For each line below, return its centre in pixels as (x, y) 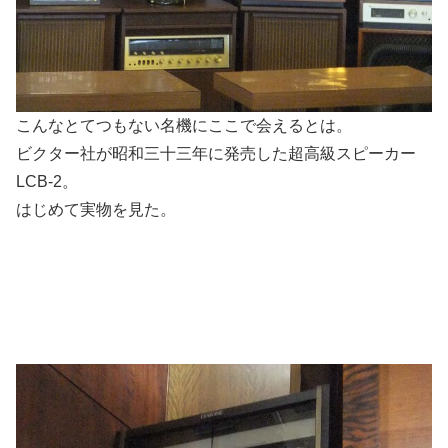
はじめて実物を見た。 (96, 210)
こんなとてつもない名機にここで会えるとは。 (184, 126)
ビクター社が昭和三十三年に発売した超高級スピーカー (216, 154)
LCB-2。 (47, 182)
